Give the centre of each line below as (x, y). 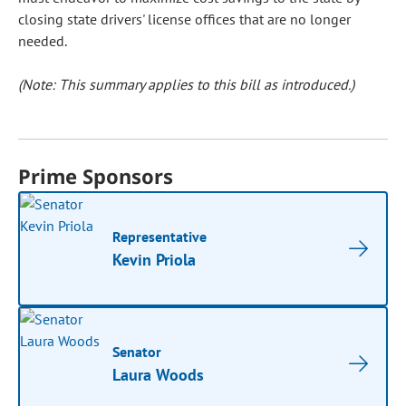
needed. (43, 41)
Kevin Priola (155, 260)
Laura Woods (159, 375)
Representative (160, 237)
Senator (137, 352)
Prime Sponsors (96, 176)
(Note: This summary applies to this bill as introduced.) (186, 84)
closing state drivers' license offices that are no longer (184, 19)
